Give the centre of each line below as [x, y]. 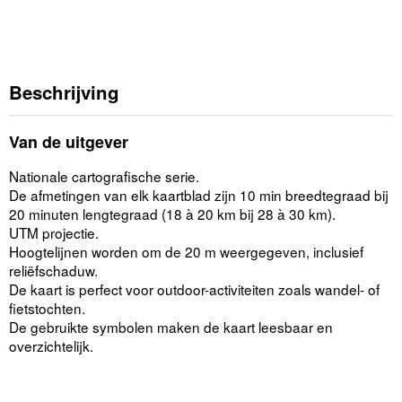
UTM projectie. [54, 233]
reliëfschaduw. [53, 271]
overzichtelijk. [51, 346]
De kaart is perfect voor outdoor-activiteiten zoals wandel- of [194, 289]
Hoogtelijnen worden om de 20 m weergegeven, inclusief [186, 252]
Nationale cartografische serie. [104, 176]
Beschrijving [64, 92]
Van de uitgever [69, 142]
